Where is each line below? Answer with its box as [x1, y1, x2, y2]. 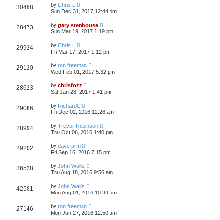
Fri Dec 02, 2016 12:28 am [51, 109, 114, 115]
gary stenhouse [58, 22, 98, 28]
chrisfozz [58, 82, 82, 88]
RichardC [58, 103, 81, 109]
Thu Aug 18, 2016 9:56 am [51, 169, 113, 175]
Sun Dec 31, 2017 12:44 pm [51, 8, 117, 14]
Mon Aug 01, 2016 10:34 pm [51, 190, 117, 195]
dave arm [58, 143, 81, 149]
